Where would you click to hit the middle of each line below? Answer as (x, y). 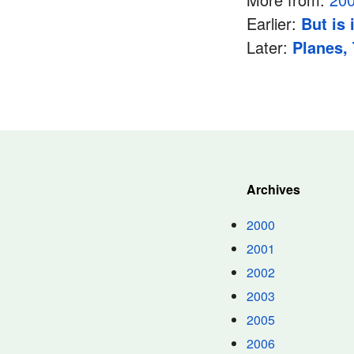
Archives (273, 189)
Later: (269, 47)
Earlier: (274, 23)
